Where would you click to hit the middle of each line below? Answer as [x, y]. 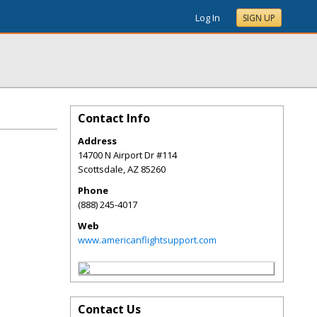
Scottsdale [100, 169]
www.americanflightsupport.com [147, 240]
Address [97, 141]
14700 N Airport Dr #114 [127, 155]
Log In [208, 18]
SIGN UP [259, 18]
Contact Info [114, 118]
